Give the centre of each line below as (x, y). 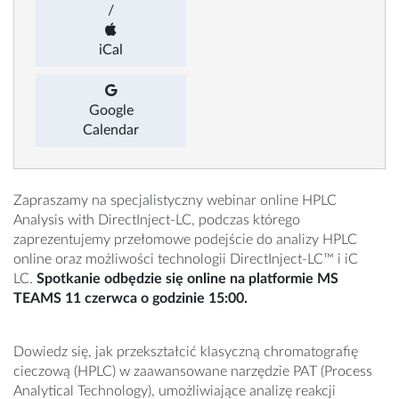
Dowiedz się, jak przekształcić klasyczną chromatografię (186, 352)
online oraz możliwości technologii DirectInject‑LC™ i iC (186, 260)
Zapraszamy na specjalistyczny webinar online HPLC (175, 201)
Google (111, 111)
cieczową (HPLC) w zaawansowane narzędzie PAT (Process (193, 372)
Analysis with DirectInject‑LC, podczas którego (157, 220)
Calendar (111, 130)
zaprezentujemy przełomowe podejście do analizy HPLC (185, 240)
